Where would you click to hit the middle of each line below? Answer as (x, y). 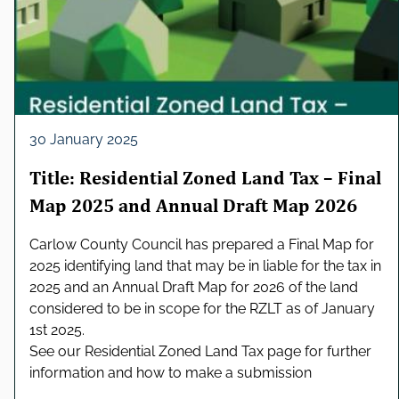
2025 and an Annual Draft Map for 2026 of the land (194, 288)
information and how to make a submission (171, 373)
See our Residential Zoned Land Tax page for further (200, 352)
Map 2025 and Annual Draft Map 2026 (193, 206)
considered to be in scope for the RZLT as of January (202, 309)
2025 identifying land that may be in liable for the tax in (205, 266)
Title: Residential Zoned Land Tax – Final (205, 179)
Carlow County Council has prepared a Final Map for (202, 245)
